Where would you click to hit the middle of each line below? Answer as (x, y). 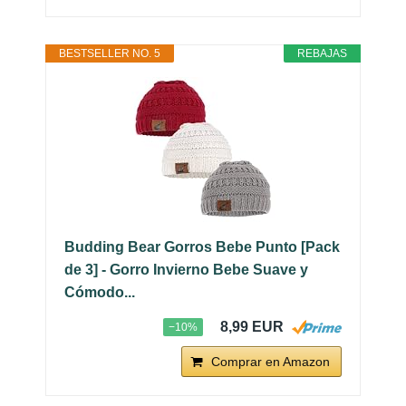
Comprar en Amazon (271, 362)
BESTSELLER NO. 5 (110, 54)
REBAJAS (322, 54)
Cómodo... (100, 293)
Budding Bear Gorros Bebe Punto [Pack (202, 247)
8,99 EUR (252, 327)
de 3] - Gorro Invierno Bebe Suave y (186, 270)
